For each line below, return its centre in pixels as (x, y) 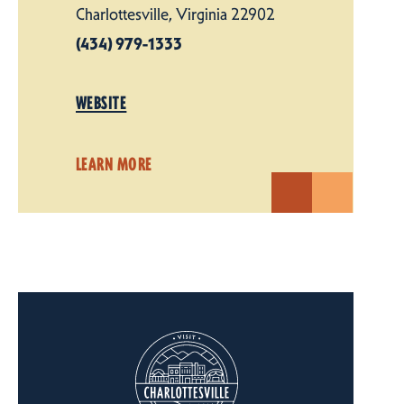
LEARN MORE (114, 164)
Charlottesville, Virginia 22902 (175, 14)
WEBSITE (101, 102)
